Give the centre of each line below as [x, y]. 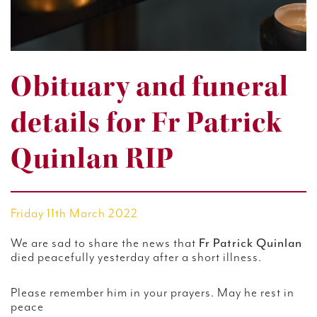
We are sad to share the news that [105, 244]
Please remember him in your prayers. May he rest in [152, 293]
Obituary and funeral [150, 87]
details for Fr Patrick [146, 123]
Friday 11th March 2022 [74, 214]
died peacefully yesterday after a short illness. [136, 258]
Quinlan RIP [92, 159]
